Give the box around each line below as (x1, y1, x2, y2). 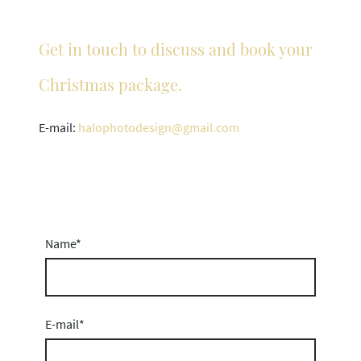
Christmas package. (39, 73, 182, 95)
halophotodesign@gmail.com (76, 119, 239, 136)
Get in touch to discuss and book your (39, 37, 313, 60)
